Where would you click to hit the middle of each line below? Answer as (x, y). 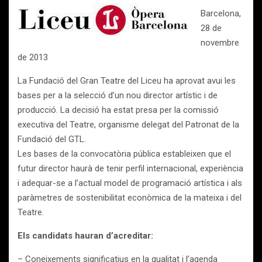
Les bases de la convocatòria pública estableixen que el (124, 154)
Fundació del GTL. (52, 139)
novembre (220, 43)
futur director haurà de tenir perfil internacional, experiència (130, 168)
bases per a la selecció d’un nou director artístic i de (118, 95)
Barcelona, (221, 13)
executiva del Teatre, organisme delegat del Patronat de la (128, 125)
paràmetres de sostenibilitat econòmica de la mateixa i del (130, 198)
